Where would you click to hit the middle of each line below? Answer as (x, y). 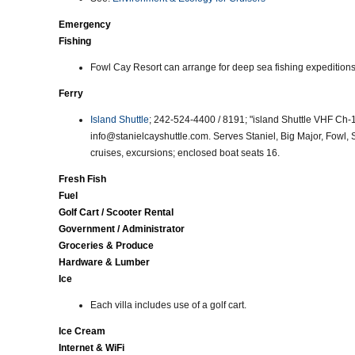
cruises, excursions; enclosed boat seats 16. (185, 153)
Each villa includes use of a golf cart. (168, 305)
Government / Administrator (122, 229)
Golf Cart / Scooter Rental (116, 212)
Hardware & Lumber (104, 262)
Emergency (85, 25)
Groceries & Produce (106, 246)
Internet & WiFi (92, 348)
